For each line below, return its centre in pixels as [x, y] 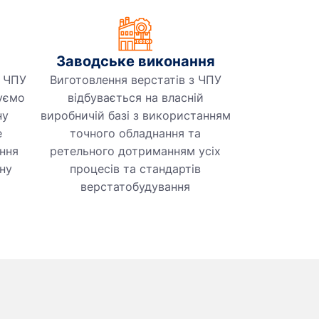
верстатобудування [135, 187]
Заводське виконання [135, 62]
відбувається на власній [135, 98]
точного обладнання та [135, 134]
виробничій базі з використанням [135, 116]
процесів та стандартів [135, 169]
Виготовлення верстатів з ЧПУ [135, 80]
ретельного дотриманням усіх [135, 151]
